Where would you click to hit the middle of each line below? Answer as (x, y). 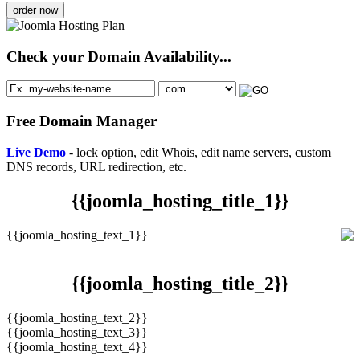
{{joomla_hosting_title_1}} (180, 200)
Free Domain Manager (82, 121)
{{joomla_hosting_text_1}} (77, 235)
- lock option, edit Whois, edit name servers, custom (198, 152)
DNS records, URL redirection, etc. (96, 166)
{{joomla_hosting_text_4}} (77, 346)
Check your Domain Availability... (119, 56)
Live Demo (36, 152)
